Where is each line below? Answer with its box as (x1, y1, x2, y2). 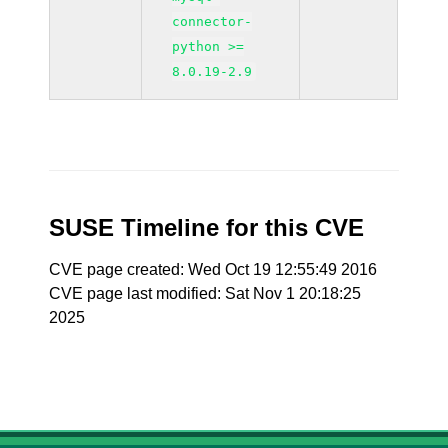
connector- (172, 14, 253, 29)
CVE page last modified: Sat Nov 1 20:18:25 (49, 285, 362, 302)
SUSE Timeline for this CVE (49, 214, 365, 241)
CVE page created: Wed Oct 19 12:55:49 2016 (49, 261, 378, 278)
